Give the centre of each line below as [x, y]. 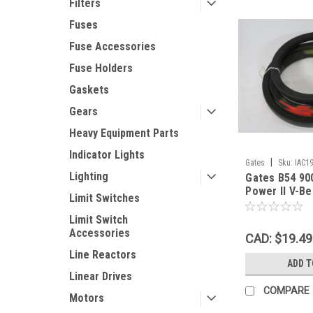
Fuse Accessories [112, 46]
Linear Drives [101, 276]
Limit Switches [104, 198]
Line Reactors [103, 255]
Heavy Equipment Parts [124, 133]
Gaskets [89, 90]
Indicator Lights [107, 155]
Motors [87, 298]
